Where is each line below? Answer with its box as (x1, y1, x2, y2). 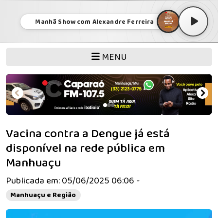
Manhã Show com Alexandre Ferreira (35, 16, 154, 27)
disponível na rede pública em (6, 139, 165, 159)
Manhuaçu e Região (10, 189, 76, 201)
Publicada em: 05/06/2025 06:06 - (6, 173, 140, 189)
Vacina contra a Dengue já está (6, 124, 170, 144)
